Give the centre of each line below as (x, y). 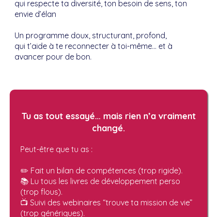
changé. (108, 128)
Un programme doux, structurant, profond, (91, 35)
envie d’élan (35, 14)
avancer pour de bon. (53, 57)
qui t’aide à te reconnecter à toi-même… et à (93, 46)
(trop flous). (41, 192)
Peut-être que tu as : (56, 149)
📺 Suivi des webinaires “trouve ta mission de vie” (106, 202)
